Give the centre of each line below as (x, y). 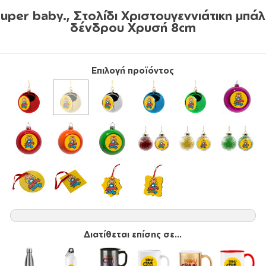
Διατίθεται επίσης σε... (133, 234)
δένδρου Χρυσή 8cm (133, 27)
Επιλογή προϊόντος (133, 70)
